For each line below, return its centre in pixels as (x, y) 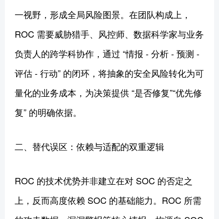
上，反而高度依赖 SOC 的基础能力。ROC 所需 (108, 200)
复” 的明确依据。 (48, 112)
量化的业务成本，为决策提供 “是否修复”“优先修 (108, 92)
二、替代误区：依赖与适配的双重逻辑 (89, 146)
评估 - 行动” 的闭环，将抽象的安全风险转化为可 (109, 73)
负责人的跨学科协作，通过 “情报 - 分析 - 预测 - (107, 53)
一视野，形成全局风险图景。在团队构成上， (103, 14)
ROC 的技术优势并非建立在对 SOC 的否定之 (104, 180)
